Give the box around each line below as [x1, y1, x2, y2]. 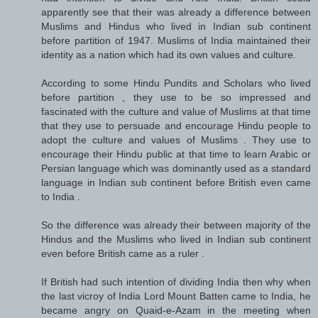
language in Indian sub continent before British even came [41, 176, 311, 188]
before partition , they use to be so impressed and [41, 91, 311, 103]
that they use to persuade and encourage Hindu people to [41, 119, 311, 131]
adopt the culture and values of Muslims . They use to [41, 133, 311, 146]
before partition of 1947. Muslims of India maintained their [41, 34, 311, 46]
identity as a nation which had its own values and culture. [41, 48, 296, 60]
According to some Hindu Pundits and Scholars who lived [41, 77, 311, 89]
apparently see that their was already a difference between [41, 6, 311, 18]
